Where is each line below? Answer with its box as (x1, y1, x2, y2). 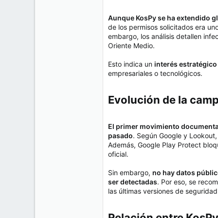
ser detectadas (108, 178, 157, 186)
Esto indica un (108, 60, 154, 69)
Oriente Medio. (108, 41, 155, 50)
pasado (108, 131, 133, 140)
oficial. (108, 150, 128, 159)
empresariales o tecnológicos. (108, 69, 202, 78)
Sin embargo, (108, 168, 152, 177)
